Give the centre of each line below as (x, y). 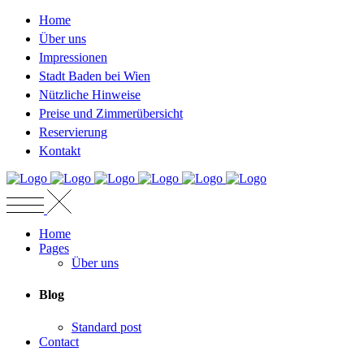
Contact (59, 341)
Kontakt (60, 151)
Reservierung (73, 132)
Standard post (106, 327)
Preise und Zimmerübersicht (111, 113)
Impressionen (73, 57)
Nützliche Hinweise (90, 95)
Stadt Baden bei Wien (95, 76)
